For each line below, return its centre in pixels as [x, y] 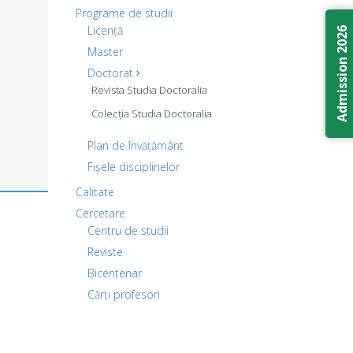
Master [105, 52]
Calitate [95, 192]
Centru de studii [128, 230]
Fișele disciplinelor [134, 167]
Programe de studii [124, 13]
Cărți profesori [124, 294]
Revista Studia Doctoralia [149, 90]
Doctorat [112, 73]
